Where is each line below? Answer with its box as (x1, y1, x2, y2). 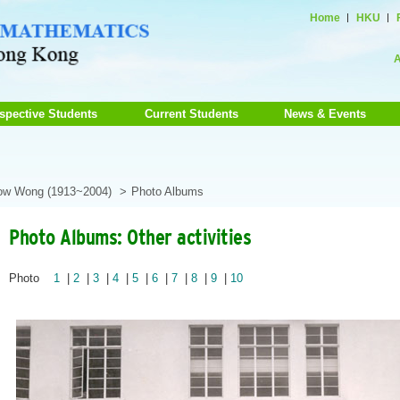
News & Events (284, 107, 366, 121)
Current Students (145, 107, 238, 121)
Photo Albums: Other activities (9, 224, 251, 249)
